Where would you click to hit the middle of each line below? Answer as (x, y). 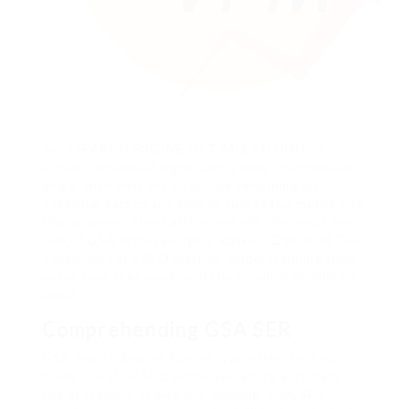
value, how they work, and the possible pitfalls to (199, 277)
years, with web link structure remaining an (180, 185)
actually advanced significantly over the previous (198, 167)
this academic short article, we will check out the (198, 222)
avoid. (61, 295)
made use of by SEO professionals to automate (192, 376)
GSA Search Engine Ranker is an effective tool (189, 358)
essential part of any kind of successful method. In (204, 204)
